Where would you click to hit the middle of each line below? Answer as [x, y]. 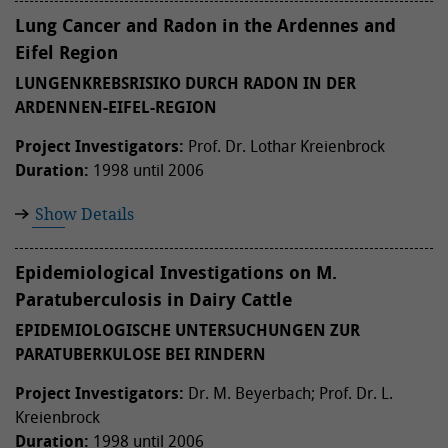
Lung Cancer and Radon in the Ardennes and [205, 25]
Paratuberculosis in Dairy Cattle [153, 299]
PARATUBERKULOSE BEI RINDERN [140, 354]
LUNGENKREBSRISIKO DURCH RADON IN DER [185, 83]
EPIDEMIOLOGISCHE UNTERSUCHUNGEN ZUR [187, 330]
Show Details [84, 214]
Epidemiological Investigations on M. [176, 272]
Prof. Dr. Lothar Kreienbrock [284, 146]
